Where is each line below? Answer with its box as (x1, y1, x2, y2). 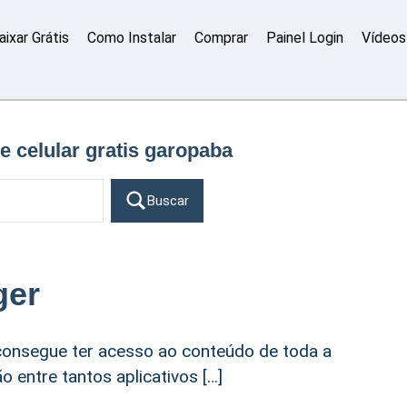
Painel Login (265, 29, 343, 46)
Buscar (146, 193, 189, 209)
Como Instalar (86, 29, 176, 46)
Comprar (194, 29, 248, 46)
